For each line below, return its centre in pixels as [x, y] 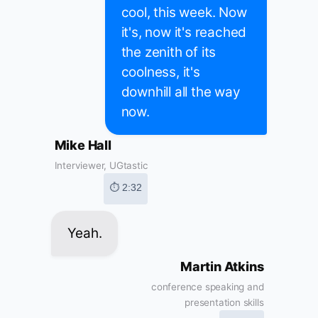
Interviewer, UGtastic [101, 166]
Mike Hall [83, 146]
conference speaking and [208, 287]
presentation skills [224, 303]
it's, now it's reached [184, 33]
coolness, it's [160, 72]
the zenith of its [169, 53]
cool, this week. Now [184, 13]
